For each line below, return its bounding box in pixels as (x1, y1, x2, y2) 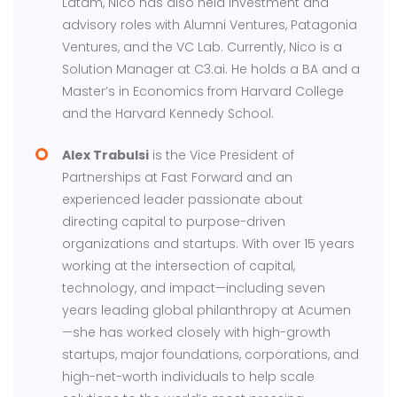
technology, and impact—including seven (62, 279, 326, 298)
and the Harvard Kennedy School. (62, 105, 275, 123)
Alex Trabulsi (62, 146, 150, 165)
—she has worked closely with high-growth (62, 323, 331, 342)
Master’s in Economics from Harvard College (62, 82, 345, 101)
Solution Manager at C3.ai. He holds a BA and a (62, 60, 361, 79)
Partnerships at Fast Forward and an (62, 168, 293, 187)
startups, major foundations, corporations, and (62, 346, 360, 364)
